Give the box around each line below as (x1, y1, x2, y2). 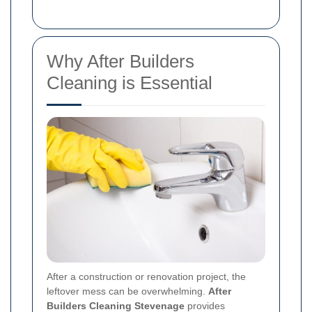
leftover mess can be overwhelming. (47, 286, 208, 297)
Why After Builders (47, 51, 194, 72)
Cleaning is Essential (47, 72, 212, 94)
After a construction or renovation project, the (47, 271, 246, 283)
